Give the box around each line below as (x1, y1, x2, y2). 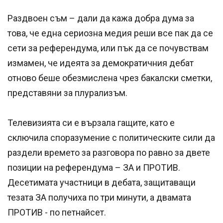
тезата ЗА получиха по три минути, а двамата (7, 192, 191, 203)
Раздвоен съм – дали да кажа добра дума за (7, 12, 194, 23)
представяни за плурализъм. (7, 87, 127, 98)
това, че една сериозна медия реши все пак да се (7, 27, 213, 38)
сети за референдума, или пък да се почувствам (7, 42, 209, 53)
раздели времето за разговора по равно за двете (7, 147, 210, 158)
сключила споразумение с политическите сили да (7, 132, 215, 143)
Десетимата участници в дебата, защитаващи (7, 177, 196, 188)
